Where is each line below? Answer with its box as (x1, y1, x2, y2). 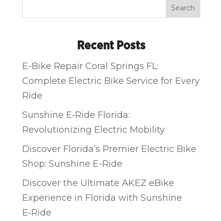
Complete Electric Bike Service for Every (22, 75, 200, 86)
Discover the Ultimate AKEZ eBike (22, 177, 175, 188)
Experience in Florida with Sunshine (22, 192, 183, 203)
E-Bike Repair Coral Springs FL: (22, 60, 159, 72)
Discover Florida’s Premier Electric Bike (22, 143, 197, 154)
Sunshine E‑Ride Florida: (22, 109, 130, 120)
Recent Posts (76, 39, 146, 52)
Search (171, 3, 195, 13)
